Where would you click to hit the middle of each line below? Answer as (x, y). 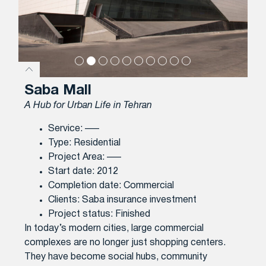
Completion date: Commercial (111, 186)
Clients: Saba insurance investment (123, 200)
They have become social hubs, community (116, 257)
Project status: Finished (99, 214)
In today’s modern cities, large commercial (114, 228)
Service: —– (74, 129)
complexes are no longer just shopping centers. (125, 243)
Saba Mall (58, 91)
